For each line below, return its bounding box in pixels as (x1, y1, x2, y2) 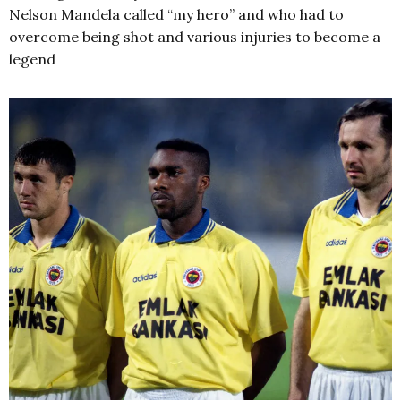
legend (9, 50, 55, 69)
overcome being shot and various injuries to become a (9, 28, 380, 47)
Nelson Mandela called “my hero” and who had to (9, 5, 344, 24)
